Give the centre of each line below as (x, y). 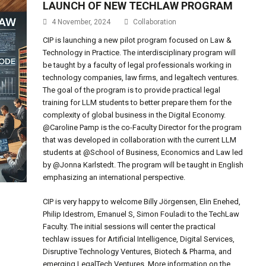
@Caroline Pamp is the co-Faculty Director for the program (142, 128)
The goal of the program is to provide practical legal (132, 90)
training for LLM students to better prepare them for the (137, 103)
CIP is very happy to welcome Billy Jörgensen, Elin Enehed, (142, 202)
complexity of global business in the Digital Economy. (134, 115)
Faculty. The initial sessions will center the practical (129, 227)
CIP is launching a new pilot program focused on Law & (137, 40)
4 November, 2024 (81, 22)
